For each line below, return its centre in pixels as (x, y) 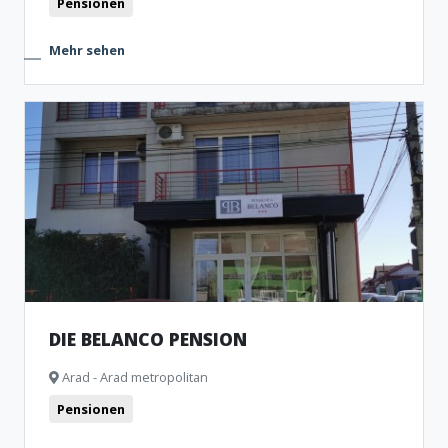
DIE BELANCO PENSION (148, 339)
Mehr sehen (87, 50)
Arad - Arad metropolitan (133, 377)
